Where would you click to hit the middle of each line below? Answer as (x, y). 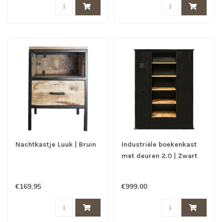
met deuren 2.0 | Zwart (159, 156)
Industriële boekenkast (159, 144)
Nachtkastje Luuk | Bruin (56, 144)
